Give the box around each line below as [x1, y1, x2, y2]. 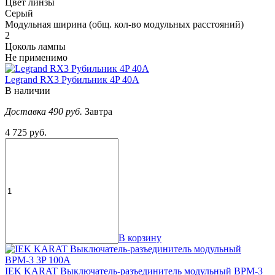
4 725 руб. [5, 127, 47, 138]
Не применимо [5, 52, 68, 63]
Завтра [85, 106, 112, 117]
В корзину [118, 233, 161, 244]
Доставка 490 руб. [5, 106, 85, 117]
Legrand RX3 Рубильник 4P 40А [5, 74, 139, 85]
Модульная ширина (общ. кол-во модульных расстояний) [5, 19, 244, 30]
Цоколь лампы [5, 41, 66, 52]
